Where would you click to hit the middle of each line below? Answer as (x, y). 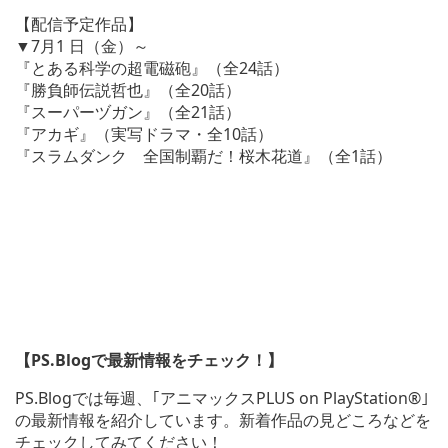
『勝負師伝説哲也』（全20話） (128, 89)
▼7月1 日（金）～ (82, 45)
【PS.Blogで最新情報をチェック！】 (149, 359)
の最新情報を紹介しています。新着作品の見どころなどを (223, 419)
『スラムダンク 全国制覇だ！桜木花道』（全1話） (203, 155)
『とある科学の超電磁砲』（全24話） (152, 67)
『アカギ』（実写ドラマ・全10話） (144, 133)
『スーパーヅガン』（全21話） (128, 111)
